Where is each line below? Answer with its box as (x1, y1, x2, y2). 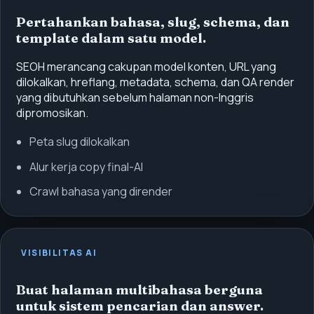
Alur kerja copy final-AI (29, 158, 143, 175)
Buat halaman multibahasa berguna (15, 282, 263, 298)
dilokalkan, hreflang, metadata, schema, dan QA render (15, 74, 294, 90)
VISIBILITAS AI (21, 247, 97, 259)
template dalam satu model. (15, 29, 206, 46)
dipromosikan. (15, 105, 88, 121)
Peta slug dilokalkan (29, 134, 130, 150)
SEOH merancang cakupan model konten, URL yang (15, 59, 276, 75)
